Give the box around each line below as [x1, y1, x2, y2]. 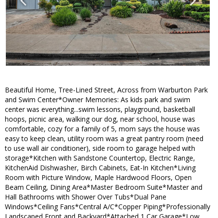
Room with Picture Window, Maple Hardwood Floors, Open [5, 173, 192, 182]
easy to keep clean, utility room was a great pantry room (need [5, 134, 203, 144]
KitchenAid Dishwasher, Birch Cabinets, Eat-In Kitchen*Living [5, 163, 196, 173]
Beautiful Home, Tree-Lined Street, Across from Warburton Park [5, 85, 208, 95]
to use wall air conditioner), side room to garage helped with [5, 144, 195, 153]
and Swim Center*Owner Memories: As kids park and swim [5, 95, 190, 105]
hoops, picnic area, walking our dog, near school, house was [5, 114, 195, 124]
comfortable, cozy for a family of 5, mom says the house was [5, 124, 200, 134]
